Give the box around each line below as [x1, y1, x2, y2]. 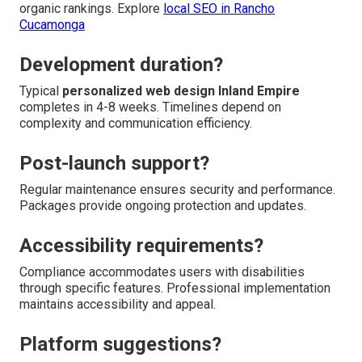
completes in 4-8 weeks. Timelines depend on [19, 99, 281, 116]
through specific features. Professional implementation [19, 280, 330, 297]
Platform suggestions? [19, 333, 221, 356]
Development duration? [19, 53, 223, 77]
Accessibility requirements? [19, 234, 263, 258]
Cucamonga [19, 17, 85, 33]
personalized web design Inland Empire [62, 83, 300, 99]
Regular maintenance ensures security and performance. [19, 182, 335, 198]
